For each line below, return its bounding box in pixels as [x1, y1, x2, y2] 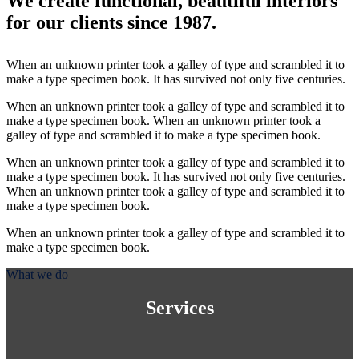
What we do [6, 267, 68, 281]
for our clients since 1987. [6, 11, 216, 33]
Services [145, 297, 214, 319]
